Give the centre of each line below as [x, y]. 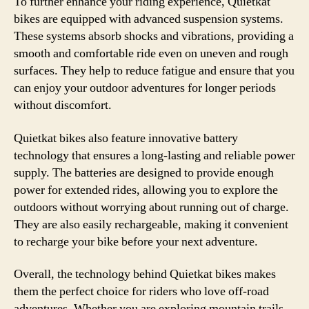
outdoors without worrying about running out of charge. [151, 207]
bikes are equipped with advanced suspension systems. [149, 19]
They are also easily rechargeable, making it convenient [151, 224]
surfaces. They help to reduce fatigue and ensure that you [154, 71]
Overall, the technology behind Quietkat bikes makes [145, 274]
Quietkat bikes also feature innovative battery [126, 138]
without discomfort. [63, 105]
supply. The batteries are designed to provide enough [144, 172]
